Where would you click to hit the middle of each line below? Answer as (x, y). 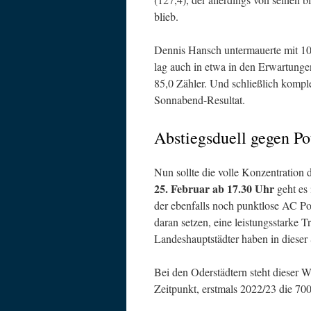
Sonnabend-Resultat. (200, 100)
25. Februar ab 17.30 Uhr (214, 188)
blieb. (166, 16)
